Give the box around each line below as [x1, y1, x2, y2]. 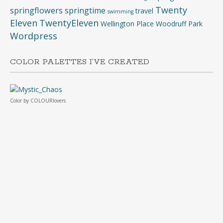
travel [135, 6, 153, 15]
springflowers [10, 5, 63, 16]
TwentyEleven [39, 17, 99, 29]
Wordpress [10, 30, 57, 42]
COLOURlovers [30, 97, 66, 104]
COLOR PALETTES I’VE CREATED [10, 57, 149, 67]
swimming [108, 8, 133, 15]
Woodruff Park [156, 19, 203, 28]
